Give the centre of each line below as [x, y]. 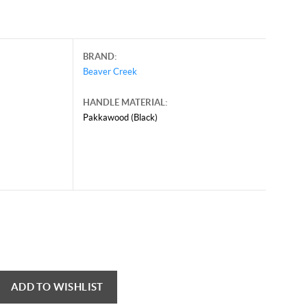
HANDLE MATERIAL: [125, 102]
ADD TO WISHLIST [57, 286]
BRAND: [99, 56]
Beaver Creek [110, 71]
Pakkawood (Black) [120, 117]
